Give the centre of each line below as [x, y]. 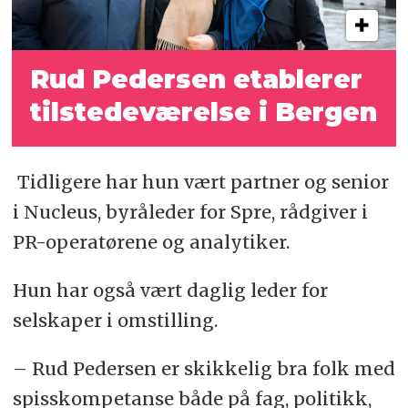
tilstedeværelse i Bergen [204, 112]
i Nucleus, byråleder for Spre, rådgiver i [190, 211]
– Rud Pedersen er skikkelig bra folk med [204, 368]
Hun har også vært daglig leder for [170, 290]
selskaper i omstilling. [115, 320]
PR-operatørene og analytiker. [151, 241]
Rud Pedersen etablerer [197, 80]
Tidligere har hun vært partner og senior [200, 181]
